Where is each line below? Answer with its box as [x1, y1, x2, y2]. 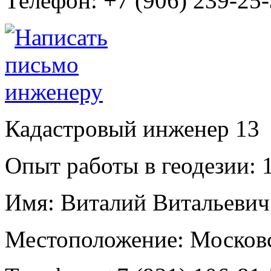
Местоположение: [5, 226, 184, 252]
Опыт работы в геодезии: [5, 152, 256, 178]
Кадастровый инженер [5, 115, 235, 142]
